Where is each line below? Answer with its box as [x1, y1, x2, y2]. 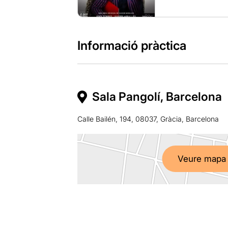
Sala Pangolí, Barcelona [92, 89, 222, 104]
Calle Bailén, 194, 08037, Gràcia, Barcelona [77, 114, 219, 123]
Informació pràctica [77, 38, 186, 53]
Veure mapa [177, 154, 226, 164]
